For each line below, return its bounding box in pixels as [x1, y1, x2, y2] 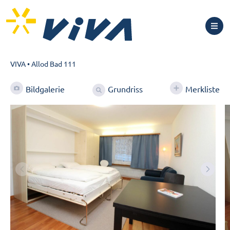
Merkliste [185, 84, 220, 94]
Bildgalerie [26, 84, 65, 94]
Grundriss [107, 84, 143, 94]
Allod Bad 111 [31, 59, 76, 68]
